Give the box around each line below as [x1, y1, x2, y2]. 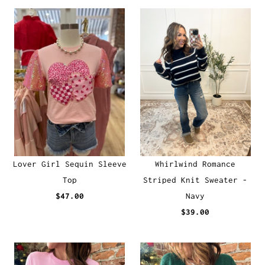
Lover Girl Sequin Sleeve [12, 159, 127, 169]
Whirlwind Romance [155, 159, 236, 169]
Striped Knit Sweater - [143, 175, 248, 185]
